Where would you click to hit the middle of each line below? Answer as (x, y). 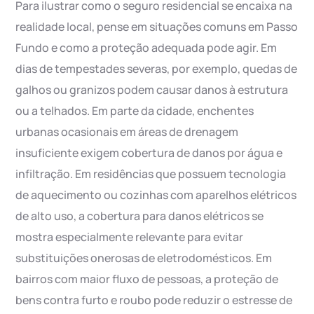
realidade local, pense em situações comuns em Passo (157, 27)
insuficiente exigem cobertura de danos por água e (149, 153)
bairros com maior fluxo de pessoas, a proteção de (147, 279)
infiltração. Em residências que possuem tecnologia (151, 174)
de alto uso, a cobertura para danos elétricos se (140, 216)
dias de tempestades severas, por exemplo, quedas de (157, 69)
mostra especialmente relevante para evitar (130, 237)
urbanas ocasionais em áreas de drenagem (127, 132)
